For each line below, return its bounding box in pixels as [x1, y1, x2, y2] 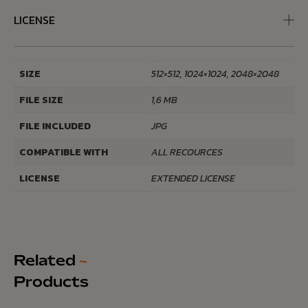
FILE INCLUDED [19, 119, 91, 133]
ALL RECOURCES [151, 145, 223, 159]
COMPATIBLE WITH [19, 145, 108, 159]
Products [14, 275, 89, 289]
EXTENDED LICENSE [151, 171, 235, 186]
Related [14, 254, 79, 268]
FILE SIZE [19, 93, 63, 107]
